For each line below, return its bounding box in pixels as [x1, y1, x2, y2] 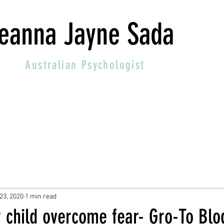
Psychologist [81, 58, 145, 72]
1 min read [25, 192, 56, 201]
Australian [25, 58, 81, 72]
